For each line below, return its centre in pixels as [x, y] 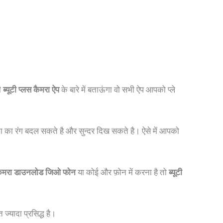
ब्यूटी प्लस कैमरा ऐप [31, 89]
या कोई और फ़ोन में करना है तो [122, 172]
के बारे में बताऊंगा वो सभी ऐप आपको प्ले [117, 89]
